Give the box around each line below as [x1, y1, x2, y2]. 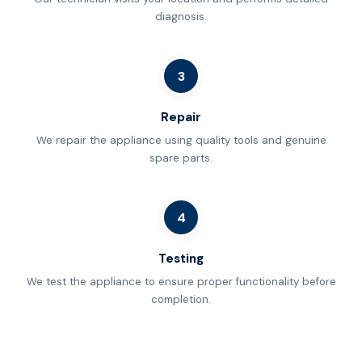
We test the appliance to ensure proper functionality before [26, 275, 336, 288]
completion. [151, 293, 211, 306]
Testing [158, 250, 204, 267]
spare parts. [149, 151, 213, 165]
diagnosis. [155, 10, 207, 23]
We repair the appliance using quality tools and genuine [36, 133, 326, 147]
